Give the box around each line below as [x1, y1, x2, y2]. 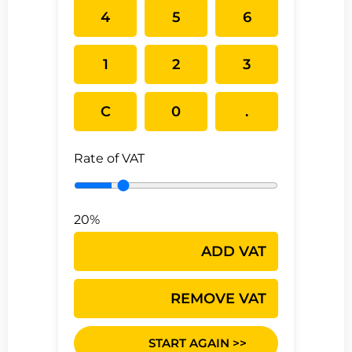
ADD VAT [201, 242, 266, 260]
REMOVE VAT [170, 289, 266, 307]
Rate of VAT [74, 151, 145, 167]
